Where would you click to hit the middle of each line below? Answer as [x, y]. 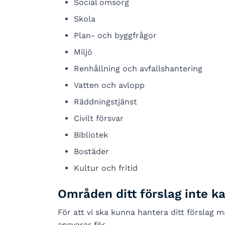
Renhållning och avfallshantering [138, 69]
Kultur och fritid [105, 168]
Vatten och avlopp [109, 85]
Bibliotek [91, 135]
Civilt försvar [98, 118]
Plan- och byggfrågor [115, 35]
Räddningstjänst [105, 102]
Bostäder [91, 151]
